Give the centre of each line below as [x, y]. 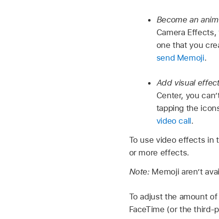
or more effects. [159, 152]
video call [174, 121]
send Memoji [180, 57]
